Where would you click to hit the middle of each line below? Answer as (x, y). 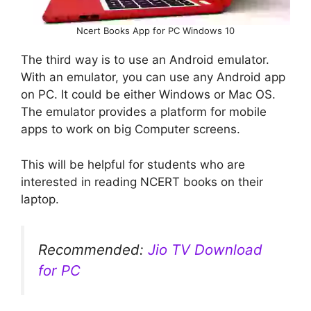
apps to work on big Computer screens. (131, 129)
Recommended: (93, 250)
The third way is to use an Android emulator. (145, 60)
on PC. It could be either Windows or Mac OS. (148, 95)
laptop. (40, 199)
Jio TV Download (205, 250)
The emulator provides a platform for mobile (144, 112)
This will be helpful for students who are (133, 164)
